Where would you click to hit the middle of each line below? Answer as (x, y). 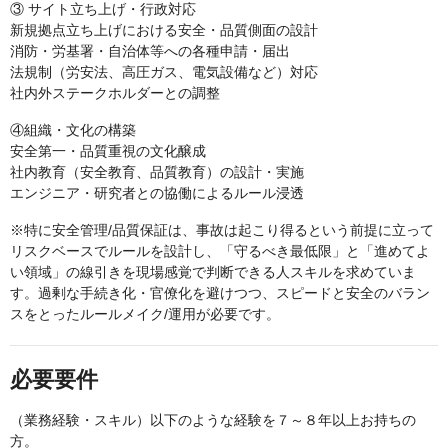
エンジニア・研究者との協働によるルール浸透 (157, 193)
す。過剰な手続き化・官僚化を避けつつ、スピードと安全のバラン (220, 293)
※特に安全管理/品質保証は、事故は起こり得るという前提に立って (222, 230)
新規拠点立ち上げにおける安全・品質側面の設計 (164, 30)
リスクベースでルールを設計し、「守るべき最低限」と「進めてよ (220, 251)
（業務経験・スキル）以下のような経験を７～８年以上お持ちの (213, 420)
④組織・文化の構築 (73, 130)
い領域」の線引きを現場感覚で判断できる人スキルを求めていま (213, 272)
